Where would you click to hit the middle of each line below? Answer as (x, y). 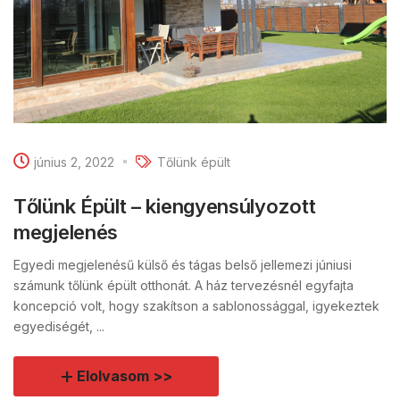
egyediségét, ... (59, 327)
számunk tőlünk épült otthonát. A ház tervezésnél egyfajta (183, 286)
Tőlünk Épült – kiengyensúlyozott (165, 207)
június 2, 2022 (74, 162)
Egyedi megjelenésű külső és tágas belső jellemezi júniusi (183, 265)
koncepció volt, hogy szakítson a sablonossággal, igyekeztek (196, 306)
